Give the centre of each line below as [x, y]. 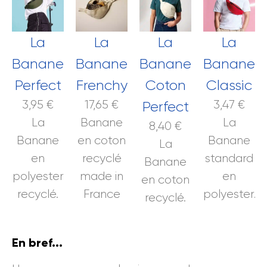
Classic [229, 85]
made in [102, 176]
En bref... [37, 242]
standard [229, 158]
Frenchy [102, 85]
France [102, 194]
